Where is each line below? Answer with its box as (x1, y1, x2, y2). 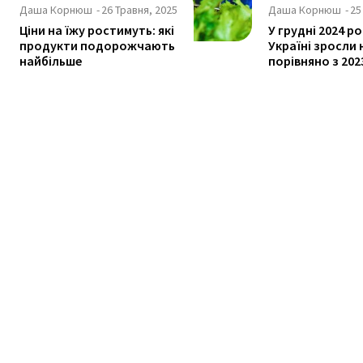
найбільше (19, 53, 82, 70)
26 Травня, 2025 (101, 2, 177, 18)
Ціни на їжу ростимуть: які (19, 22, 174, 39)
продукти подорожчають (19, 37, 175, 54)
